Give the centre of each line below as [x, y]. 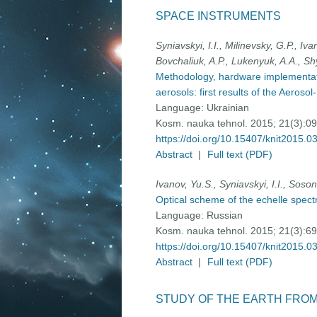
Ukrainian [227, 108]
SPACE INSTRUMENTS [218, 16]
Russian [224, 215]
